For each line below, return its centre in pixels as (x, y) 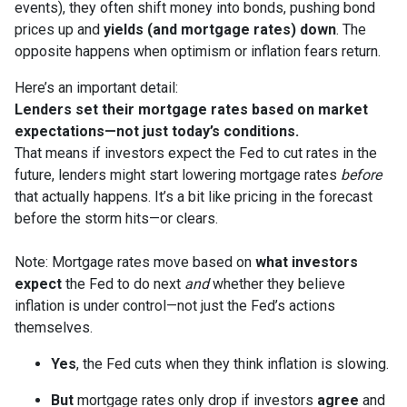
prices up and (59, 30)
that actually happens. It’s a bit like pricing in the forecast (194, 197)
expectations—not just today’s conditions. (157, 132)
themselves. (54, 328)
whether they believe (277, 284)
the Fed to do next (123, 284)
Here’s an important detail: (96, 88)
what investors (307, 263)
